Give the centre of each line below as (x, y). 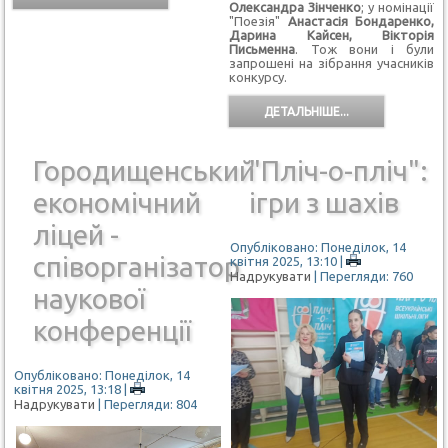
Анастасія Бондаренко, (361, 21)
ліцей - (76, 234)
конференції (112, 330)
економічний (117, 202)
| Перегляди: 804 (148, 404)
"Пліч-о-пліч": (338, 170)
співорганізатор (137, 266)
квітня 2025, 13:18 (68, 388)
